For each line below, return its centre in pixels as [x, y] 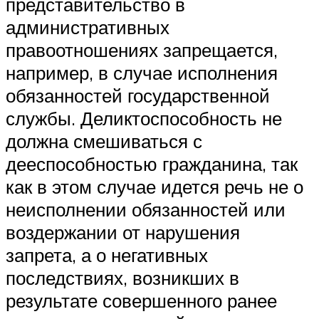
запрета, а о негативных [107, 255]
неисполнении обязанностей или [146, 209]
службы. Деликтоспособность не [144, 118]
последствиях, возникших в [122, 277]
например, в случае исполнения [142, 72]
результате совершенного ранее [141, 300]
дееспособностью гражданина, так [152, 163]
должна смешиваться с [104, 141]
